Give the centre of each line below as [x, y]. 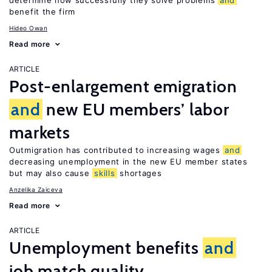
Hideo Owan [28, 28]
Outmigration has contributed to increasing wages [116, 150]
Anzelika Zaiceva [36, 189]
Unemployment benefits [106, 248]
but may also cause [51, 173]
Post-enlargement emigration [123, 86]
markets [40, 132]
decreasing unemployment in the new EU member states [128, 161]
